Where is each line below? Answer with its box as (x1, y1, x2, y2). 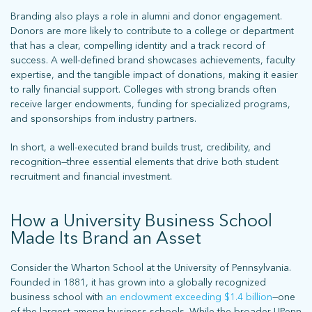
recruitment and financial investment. (10, 170, 172, 182)
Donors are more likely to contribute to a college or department (10, 24, 294, 37)
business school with (10, 290, 106, 303)
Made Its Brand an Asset (10, 227, 201, 248)
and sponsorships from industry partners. (10, 112, 196, 125)
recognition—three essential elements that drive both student (10, 155, 279, 168)
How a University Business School (10, 210, 272, 231)
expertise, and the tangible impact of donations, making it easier (10, 68, 298, 81)
